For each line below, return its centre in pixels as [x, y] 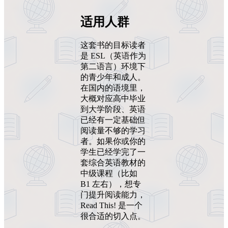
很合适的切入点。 [113, 216]
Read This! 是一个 [111, 205]
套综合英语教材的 [113, 162]
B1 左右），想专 [111, 184]
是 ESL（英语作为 [113, 55]
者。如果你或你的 [113, 141]
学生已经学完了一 [113, 152]
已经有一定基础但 [113, 120]
